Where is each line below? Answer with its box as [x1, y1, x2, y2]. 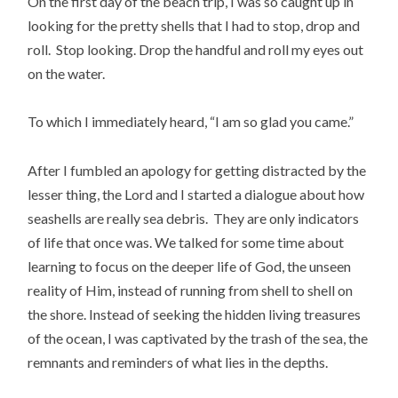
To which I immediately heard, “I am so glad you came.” [28, 113, 354, 131]
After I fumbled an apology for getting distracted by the [28, 161, 367, 179]
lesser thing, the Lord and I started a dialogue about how [28, 185, 365, 203]
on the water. [28, 65, 106, 83]
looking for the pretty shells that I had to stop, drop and [28, 17, 361, 35]
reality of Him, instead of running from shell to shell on [28, 281, 354, 298]
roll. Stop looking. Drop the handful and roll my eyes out [28, 41, 364, 59]
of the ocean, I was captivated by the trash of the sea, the [28, 329, 369, 346]
